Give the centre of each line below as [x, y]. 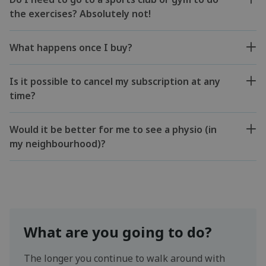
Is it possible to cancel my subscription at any [115, 81]
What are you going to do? [118, 232]
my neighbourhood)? [58, 143]
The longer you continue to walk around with [124, 258]
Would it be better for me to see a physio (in [113, 129]
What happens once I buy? [71, 47]
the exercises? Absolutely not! [80, 13]
